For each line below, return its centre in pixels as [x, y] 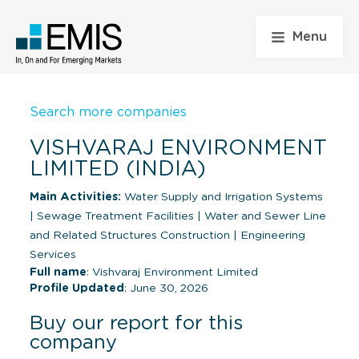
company [73, 343]
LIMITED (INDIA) [118, 169]
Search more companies [108, 112]
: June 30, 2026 [166, 288]
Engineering [271, 235]
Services [53, 254]
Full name [58, 272]
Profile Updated [77, 288]
